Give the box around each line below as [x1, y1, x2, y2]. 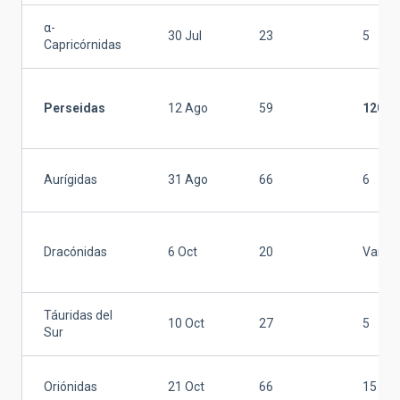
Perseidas [44, 101, 105, 116]
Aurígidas [44, 172, 97, 187]
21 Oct [168, 379, 204, 395]
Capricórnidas [44, 37, 121, 53]
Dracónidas [44, 245, 107, 260]
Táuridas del [44, 308, 112, 323]
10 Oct [168, 316, 204, 331]
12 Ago [168, 101, 208, 116]
